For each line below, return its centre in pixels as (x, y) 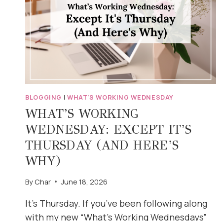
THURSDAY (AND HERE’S (102, 145)
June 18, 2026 (84, 182)
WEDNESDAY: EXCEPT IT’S (108, 129)
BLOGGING (44, 98)
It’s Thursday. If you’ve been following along (116, 203)
